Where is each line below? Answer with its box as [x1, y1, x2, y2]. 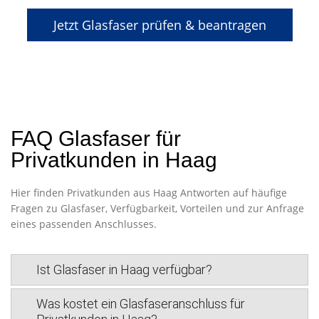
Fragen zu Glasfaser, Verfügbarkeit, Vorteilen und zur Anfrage [11, 202, 304, 215]
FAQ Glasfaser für [11, 127, 181, 150]
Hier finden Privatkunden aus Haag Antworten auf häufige [11, 186, 287, 199]
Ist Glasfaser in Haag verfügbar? [36, 262, 212, 277]
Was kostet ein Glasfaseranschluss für [36, 296, 245, 311]
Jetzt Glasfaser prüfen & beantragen [53, 16, 266, 33]
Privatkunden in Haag [11, 148, 217, 172]
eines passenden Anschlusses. [11, 217, 157, 231]
